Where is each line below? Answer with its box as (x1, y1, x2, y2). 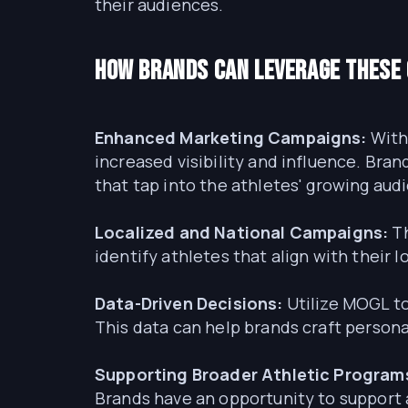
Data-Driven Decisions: (95, 292, 283, 314)
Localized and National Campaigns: (95, 221, 389, 243)
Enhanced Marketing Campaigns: (95, 127, 367, 148)
